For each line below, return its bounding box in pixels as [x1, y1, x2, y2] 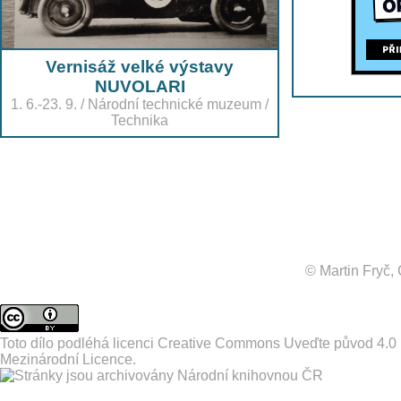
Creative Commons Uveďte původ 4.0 [158, 335, 397, 351]
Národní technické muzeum [88, 96, 261, 112]
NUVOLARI [94, 76, 185, 96]
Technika [111, 112, 168, 128]
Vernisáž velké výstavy [46, 56, 234, 76]
